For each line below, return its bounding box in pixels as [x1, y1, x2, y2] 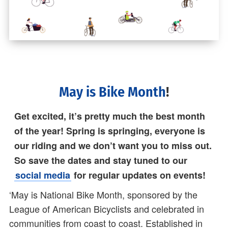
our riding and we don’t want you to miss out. [14, 139, 212, 153]
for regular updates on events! [71, 168, 206, 182]
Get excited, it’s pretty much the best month [14, 109, 205, 123]
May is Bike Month [59, 83, 166, 101]
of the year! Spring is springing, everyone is [14, 124, 205, 138]
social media [15, 168, 70, 182]
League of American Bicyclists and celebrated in [9, 202, 204, 216]
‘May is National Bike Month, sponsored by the [9, 188, 197, 202]
